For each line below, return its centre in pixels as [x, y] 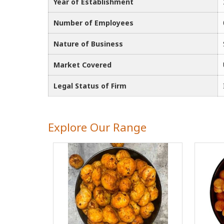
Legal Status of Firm [90, 86]
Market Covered [82, 65]
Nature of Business [88, 44]
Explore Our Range [97, 127]
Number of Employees [93, 23]
